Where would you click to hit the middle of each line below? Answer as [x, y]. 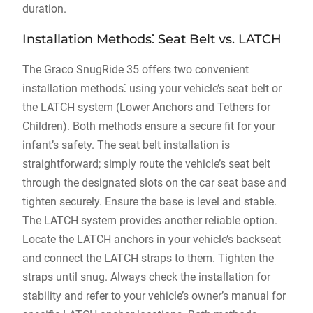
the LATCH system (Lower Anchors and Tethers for [146, 107]
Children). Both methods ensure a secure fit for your [148, 126]
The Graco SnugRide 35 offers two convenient [135, 70]
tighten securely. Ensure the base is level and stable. [149, 202]
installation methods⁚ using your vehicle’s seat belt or [152, 88]
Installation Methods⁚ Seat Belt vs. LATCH [152, 39]
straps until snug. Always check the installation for [146, 277]
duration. [44, 9]
